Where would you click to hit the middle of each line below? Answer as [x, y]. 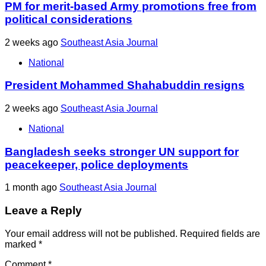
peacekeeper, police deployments [96, 164]
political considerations [69, 19]
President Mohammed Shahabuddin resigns [125, 85]
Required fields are [220, 233]
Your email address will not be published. [91, 233]
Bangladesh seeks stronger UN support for [122, 151]
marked [22, 244]
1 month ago [32, 188]
